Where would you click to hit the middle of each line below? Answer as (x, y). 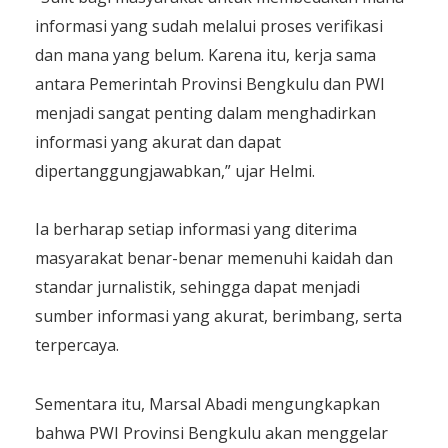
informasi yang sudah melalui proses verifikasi (209, 25)
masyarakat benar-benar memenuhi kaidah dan (214, 258)
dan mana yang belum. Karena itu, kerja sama (205, 54)
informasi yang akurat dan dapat (158, 141)
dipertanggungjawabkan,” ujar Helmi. (175, 170)
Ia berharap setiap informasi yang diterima (196, 229)
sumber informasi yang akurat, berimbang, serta (218, 316)
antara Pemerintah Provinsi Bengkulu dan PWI (210, 83)
